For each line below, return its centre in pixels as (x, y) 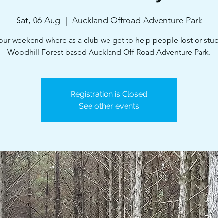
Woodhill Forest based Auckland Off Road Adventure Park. (109, 52)
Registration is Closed (109, 94)
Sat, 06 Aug (38, 20)
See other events (109, 106)
